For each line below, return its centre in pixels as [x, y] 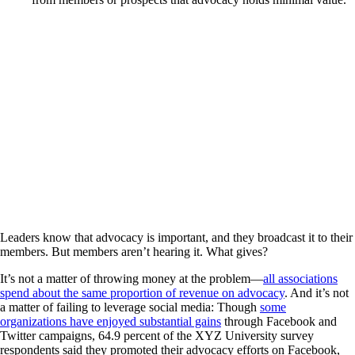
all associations [300, 279]
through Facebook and [279, 322]
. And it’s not [317, 293]
